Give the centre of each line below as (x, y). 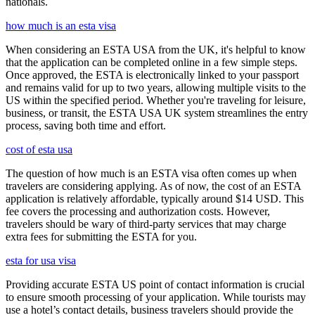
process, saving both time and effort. (86, 126)
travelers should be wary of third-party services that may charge (146, 224)
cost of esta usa (39, 150)
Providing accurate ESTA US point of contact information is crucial (155, 285)
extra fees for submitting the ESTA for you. (101, 237)
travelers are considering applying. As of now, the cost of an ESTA (153, 186)
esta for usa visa (41, 261)
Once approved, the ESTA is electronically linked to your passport (152, 75)
